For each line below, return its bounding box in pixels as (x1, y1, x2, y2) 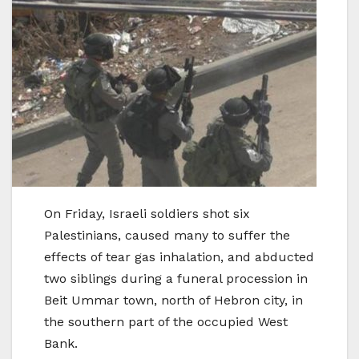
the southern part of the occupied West (44, 314, 288, 330)
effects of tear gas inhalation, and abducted (44, 249, 314, 265)
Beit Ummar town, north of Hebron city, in (44, 292, 303, 309)
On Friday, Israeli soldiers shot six (44, 206, 250, 222)
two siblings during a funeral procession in (44, 271, 308, 287)
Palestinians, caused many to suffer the (44, 228, 290, 244)
